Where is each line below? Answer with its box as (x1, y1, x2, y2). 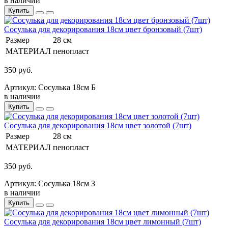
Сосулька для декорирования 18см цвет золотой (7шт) (4, 121, 191, 130)
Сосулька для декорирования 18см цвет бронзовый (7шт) (4, 24, 202, 34)
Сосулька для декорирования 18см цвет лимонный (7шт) (4, 217, 201, 226)
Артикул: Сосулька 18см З (4, 179, 95, 188)
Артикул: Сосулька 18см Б (4, 82, 96, 92)
